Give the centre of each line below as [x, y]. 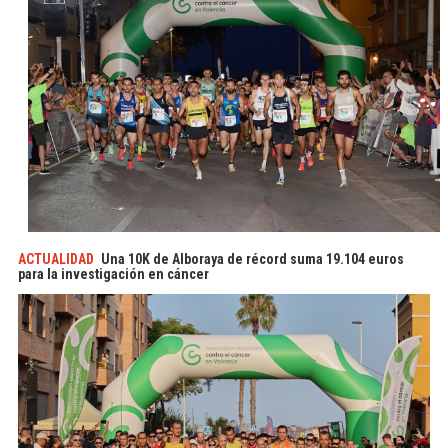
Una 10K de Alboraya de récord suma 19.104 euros [252, 258]
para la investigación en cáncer [113, 273]
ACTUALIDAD [56, 258]
